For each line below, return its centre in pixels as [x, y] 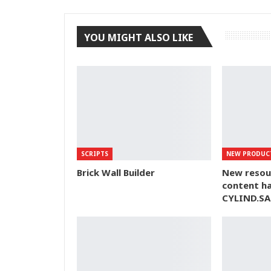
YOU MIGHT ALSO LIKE [139, 37]
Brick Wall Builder [116, 172]
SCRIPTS [95, 153]
